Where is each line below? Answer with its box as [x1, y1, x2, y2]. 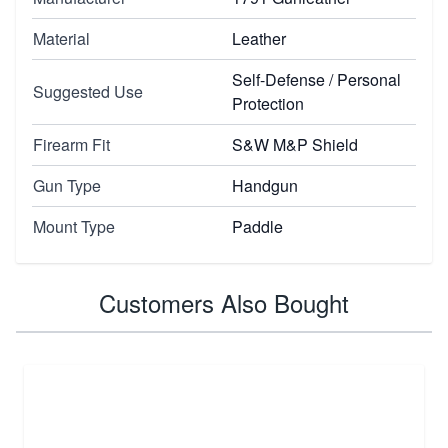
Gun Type [33, 173, 101, 197]
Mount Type [33, 214, 115, 238]
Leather [232, 26, 286, 50]
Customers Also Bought [99, 284, 349, 320]
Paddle [232, 214, 283, 238]
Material [33, 26, 90, 50]
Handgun [232, 173, 298, 197]
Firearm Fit [33, 132, 110, 156]
